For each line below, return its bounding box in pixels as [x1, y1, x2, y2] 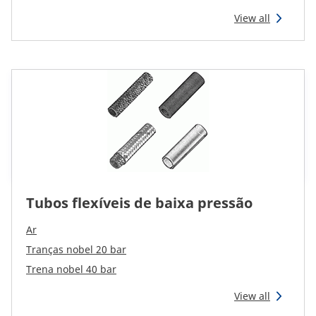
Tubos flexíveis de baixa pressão [26, 193, 253, 212]
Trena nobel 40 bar [26, 262, 116, 276]
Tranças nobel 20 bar [26, 243, 126, 256]
